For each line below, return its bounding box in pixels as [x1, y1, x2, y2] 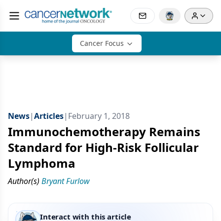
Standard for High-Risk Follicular [8, 139, 199, 155]
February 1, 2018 [68, 110, 130, 121]
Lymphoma [8, 155, 75, 171]
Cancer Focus [79, 38, 124, 48]
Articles [34, 110, 64, 121]
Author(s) [8, 176, 39, 186]
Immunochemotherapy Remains [8, 123, 200, 140]
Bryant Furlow [41, 176, 90, 186]
